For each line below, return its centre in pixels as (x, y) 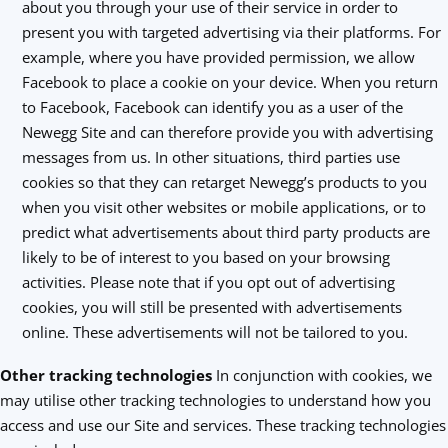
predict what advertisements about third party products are (225, 232)
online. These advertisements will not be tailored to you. (214, 332)
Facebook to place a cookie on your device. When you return (229, 82)
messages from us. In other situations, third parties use (210, 157)
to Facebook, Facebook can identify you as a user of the (212, 107)
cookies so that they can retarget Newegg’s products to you (224, 182)
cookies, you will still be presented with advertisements (211, 307)
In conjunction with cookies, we (324, 375)
